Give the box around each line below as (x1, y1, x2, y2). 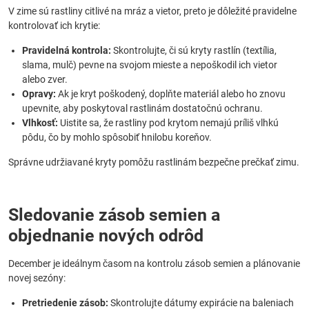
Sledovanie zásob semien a (8, 205, 220, 225)
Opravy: (22, 88, 56, 99)
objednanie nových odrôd (8, 226, 203, 246)
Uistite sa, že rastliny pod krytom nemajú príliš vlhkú (58, 117, 279, 128)
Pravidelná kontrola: (22, 45, 111, 56)
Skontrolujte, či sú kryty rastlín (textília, (111, 45, 277, 56)
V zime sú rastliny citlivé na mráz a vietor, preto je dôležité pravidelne (8, 6, 297, 17)
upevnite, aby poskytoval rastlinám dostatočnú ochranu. (22, 103, 263, 114)
